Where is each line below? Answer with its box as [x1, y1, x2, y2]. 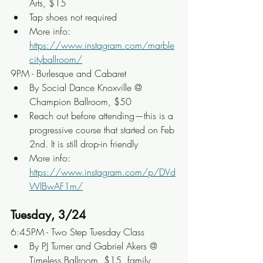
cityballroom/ [29, 53, 82, 66]
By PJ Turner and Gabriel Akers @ [29, 240, 160, 252]
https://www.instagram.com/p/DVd [29, 166, 176, 178]
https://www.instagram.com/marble [29, 39, 174, 52]
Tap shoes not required [29, 11, 117, 23]
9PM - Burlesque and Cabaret [11, 67, 126, 80]
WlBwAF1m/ [29, 180, 83, 193]
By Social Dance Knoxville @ [29, 81, 145, 94]
